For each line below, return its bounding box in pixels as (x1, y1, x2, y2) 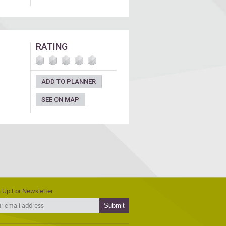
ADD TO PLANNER (41, 78, 96, 85)
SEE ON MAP (41, 96, 79, 103)
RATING (36, 41, 68, 52)
